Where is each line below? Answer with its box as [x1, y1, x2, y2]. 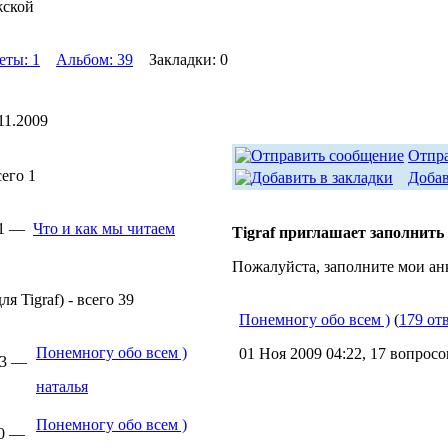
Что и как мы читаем [33, 220, 175, 237]
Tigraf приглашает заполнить [232, 224, 444, 241]
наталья [36, 378, 88, 395]
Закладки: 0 [133, 51, 228, 68]
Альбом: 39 [56, 51, 133, 68]
